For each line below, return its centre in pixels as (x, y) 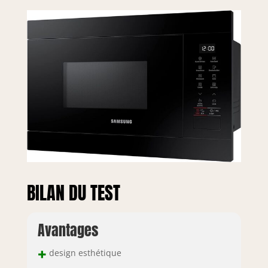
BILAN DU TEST (73, 193)
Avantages (68, 230)
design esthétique (84, 252)
